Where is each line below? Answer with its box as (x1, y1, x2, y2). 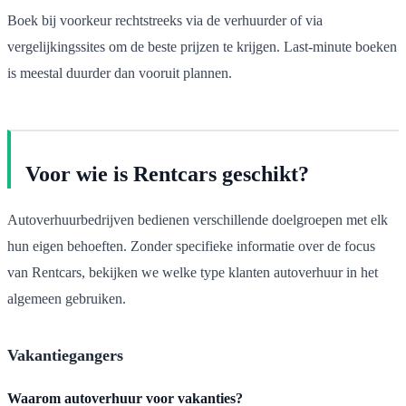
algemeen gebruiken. (7, 290, 126, 306)
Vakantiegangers (7, 345, 123, 364)
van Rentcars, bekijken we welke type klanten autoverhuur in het (7, 264, 378, 280)
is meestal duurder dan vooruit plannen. (7, 64, 232, 81)
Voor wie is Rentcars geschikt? (25, 161, 309, 186)
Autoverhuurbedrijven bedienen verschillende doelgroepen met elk (7, 211, 388, 227)
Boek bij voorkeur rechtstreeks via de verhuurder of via (7, 12, 323, 28)
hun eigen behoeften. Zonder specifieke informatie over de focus (7, 237, 375, 254)
